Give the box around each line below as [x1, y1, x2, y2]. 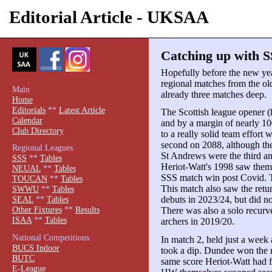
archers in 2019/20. [160, 216, 234, 227]
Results [75, 205, 100, 215]
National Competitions [12, 232, 89, 242]
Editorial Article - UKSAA [9, 7, 209, 27]
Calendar [12, 115, 42, 125]
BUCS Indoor [12, 242, 59, 253]
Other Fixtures [12, 205, 62, 215]
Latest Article [58, 104, 105, 115]
